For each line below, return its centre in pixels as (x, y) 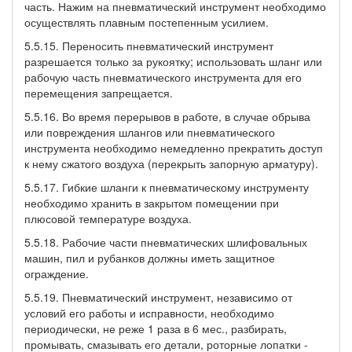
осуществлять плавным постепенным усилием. (147, 22)
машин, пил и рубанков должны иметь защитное (150, 257)
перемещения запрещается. (99, 92)
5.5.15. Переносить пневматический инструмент (149, 45)
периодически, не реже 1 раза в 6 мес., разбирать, (156, 328)
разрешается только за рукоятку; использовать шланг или (173, 61)
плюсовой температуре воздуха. (108, 218)
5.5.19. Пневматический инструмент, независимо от (158, 297)
